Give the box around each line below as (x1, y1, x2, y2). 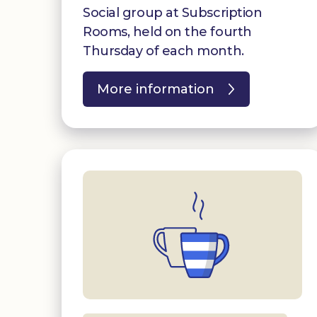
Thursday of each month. (83, 42, 244, 59)
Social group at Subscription (83, 4, 263, 21)
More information (97, 81, 214, 97)
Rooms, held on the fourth (83, 23, 252, 40)
